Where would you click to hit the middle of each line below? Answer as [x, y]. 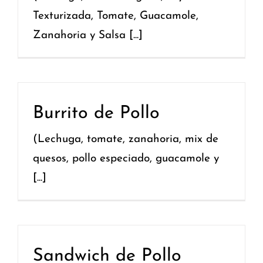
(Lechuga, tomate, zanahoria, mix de [126, 139]
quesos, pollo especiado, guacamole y [126, 159]
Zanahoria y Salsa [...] [88, 35]
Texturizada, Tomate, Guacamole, [116, 16]
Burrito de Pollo [96, 113]
